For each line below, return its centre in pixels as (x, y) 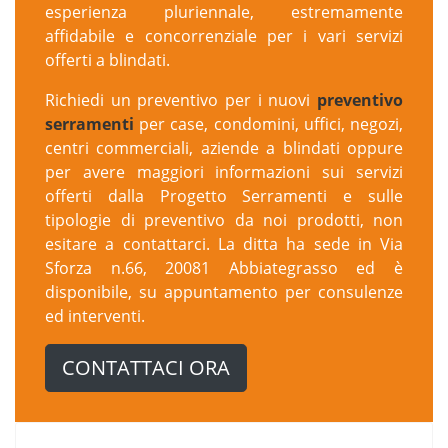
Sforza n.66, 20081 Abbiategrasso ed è (224, 267)
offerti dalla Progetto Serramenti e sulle (224, 195)
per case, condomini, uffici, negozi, (268, 123)
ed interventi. (95, 315)
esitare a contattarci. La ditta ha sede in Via (224, 243)
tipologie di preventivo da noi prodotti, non (224, 219)
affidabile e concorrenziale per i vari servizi (224, 35)
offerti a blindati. (107, 59)
